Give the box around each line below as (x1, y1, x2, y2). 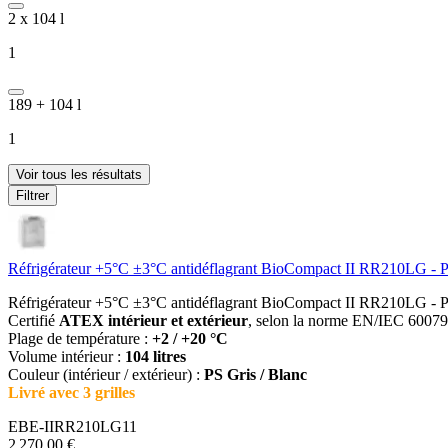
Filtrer (16, 187, 49, 203)
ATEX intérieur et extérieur (59, 311, 248, 329)
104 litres (125, 347, 186, 365)
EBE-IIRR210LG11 (8, 417, 137, 435)
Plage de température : (8, 329, 152, 347)
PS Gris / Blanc (204, 365, 307, 383)
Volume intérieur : (8, 347, 125, 365)
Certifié (8, 311, 59, 329)
